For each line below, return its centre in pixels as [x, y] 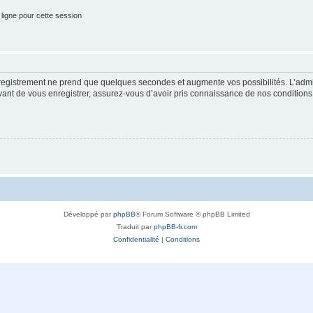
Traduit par [135, 226]
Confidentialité [136, 239]
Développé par [88, 214]
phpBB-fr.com [175, 226]
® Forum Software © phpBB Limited [192, 214]
